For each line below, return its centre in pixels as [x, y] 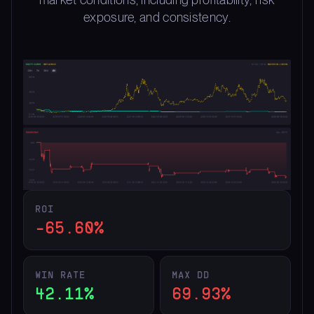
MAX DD [191, 274]
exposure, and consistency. [157, 17]
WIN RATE [60, 274]
